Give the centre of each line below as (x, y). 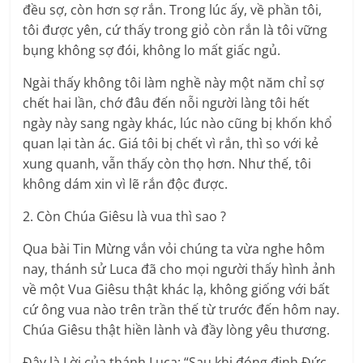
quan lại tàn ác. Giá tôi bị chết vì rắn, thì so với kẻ (171, 144)
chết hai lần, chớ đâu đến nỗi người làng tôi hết (167, 103)
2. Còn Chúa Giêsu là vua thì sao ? (125, 217)
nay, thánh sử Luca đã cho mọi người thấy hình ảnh (179, 269)
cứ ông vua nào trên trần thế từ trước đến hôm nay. (181, 310)
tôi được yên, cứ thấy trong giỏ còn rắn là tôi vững (175, 30)
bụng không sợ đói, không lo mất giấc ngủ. (152, 51)
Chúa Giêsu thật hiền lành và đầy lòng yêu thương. (177, 330)
